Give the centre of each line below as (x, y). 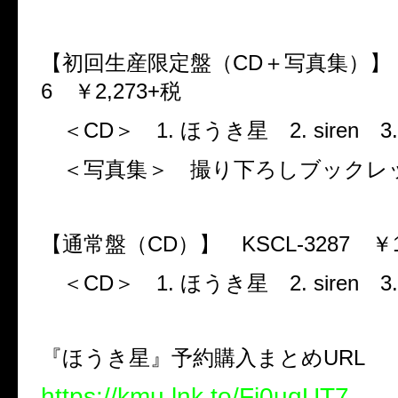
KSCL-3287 (296, 243)
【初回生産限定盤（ (137, 62)
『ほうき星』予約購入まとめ (182, 357)
